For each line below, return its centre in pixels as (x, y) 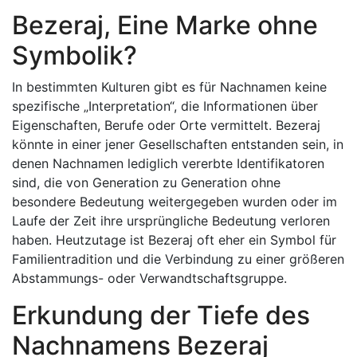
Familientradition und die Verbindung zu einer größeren (178, 259)
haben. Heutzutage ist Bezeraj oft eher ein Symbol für (174, 240)
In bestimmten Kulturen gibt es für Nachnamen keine (169, 87)
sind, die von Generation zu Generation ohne (146, 182)
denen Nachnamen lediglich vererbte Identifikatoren (168, 163)
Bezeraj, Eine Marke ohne (165, 25)
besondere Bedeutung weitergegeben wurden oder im (175, 202)
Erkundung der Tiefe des (161, 315)
